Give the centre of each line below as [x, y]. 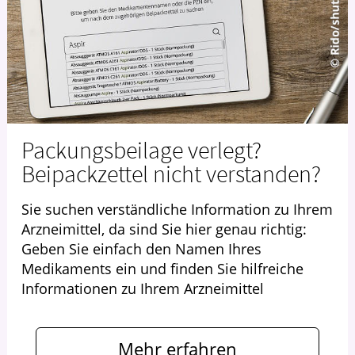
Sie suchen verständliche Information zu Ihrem [177, 209]
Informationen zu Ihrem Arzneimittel [143, 288]
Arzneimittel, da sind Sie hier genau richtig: [164, 229]
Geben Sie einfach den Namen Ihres [141, 248]
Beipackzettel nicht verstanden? [171, 173]
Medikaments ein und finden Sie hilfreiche [162, 268]
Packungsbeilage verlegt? [141, 149]
